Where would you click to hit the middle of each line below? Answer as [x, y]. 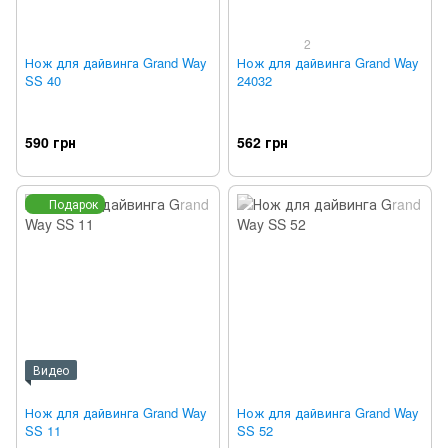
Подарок [73, 204]
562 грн [262, 142]
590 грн [50, 142]
